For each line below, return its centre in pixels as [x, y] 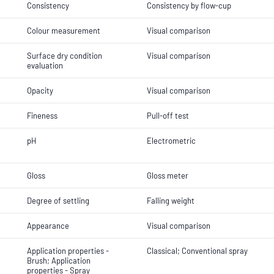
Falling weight [171, 201]
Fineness [42, 116]
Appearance [48, 226]
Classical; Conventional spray [197, 251]
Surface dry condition [65, 56]
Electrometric [171, 141]
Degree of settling [58, 201]
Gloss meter [168, 176]
